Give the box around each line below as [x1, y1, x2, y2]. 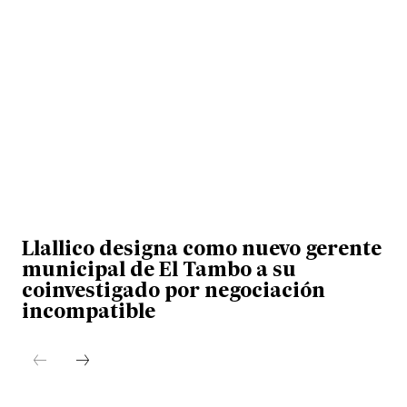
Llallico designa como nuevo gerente [22, 241, 382, 261]
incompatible [22, 303, 156, 323]
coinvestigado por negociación [22, 283, 326, 303]
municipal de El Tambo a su [22, 262, 297, 282]
